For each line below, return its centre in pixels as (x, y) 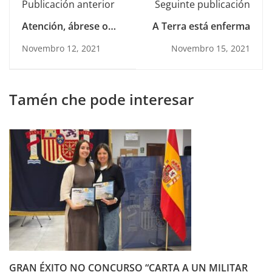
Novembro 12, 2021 (61, 48)
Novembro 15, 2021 (211, 48)
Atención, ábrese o (65, 26)
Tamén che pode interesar (101, 99)
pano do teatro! (58, 41)
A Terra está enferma (201, 26)
